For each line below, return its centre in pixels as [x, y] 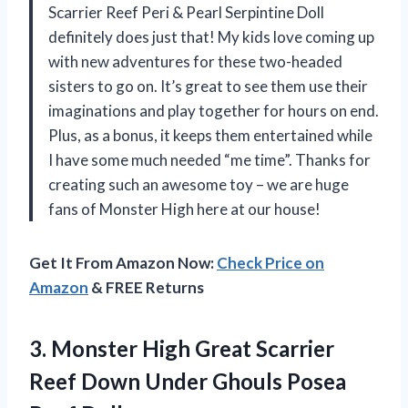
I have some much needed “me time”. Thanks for [209, 159]
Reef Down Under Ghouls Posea [188, 381]
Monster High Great [151, 348]
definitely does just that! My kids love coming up [211, 36]
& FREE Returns [146, 287]
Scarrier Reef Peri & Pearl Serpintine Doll [186, 12]
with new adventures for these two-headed [195, 61]
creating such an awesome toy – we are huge [199, 184]
